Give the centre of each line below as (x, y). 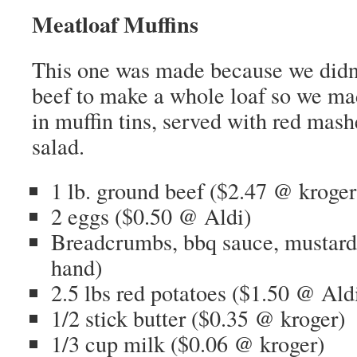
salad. (58, 146)
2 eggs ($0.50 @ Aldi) (151, 216)
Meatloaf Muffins (115, 24)
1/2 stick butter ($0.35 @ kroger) (198, 318)
